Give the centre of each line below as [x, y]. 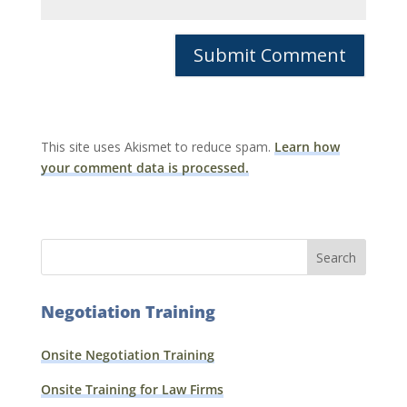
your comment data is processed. [144, 168]
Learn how [307, 147]
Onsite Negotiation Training [127, 355]
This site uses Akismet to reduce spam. [157, 147]
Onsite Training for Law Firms [132, 389]
